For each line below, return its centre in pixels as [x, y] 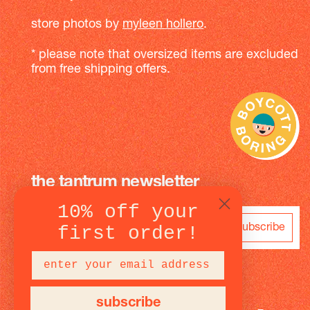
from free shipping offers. [101, 69]
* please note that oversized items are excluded [165, 55]
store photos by [77, 25]
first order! [128, 233]
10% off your [128, 212]
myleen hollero [163, 25]
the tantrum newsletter [115, 183]
